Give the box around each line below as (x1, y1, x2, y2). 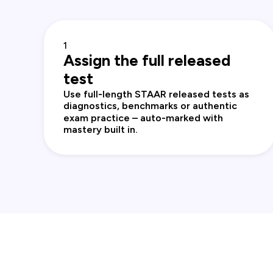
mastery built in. (63, 124, 138, 136)
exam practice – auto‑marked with (63, 112, 223, 124)
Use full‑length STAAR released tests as (63, 88, 249, 101)
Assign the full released (63, 51, 230, 70)
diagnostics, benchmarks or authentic (63, 100, 237, 112)
